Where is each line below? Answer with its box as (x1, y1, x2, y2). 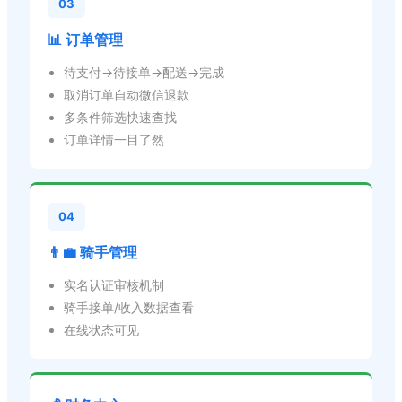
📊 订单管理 (48, 30, 123, 48)
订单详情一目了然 (64, 131, 164, 147)
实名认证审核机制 (64, 276, 164, 293)
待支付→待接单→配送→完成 (64, 64, 224, 80)
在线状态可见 (64, 321, 139, 337)
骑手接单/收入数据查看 (64, 299, 194, 315)
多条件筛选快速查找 (64, 109, 177, 125)
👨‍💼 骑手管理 (48, 242, 137, 261)
